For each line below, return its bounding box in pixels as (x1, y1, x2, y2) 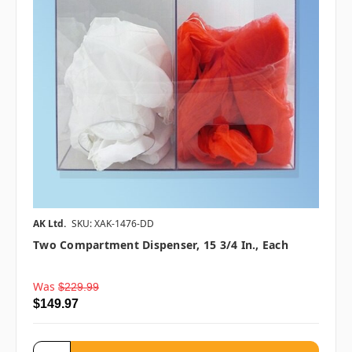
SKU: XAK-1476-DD (71, 216, 154, 230)
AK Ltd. (33, 216, 66, 230)
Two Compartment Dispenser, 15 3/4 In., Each (33, 236, 288, 252)
